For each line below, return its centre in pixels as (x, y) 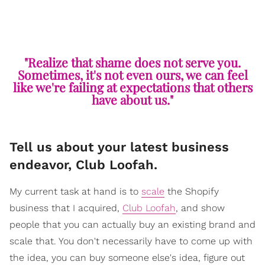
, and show (200, 208)
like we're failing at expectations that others (132, 87)
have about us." (132, 100)
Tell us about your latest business (119, 147)
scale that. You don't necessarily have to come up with (131, 241)
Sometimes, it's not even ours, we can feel (132, 75)
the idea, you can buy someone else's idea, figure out (127, 258)
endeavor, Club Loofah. (83, 165)
